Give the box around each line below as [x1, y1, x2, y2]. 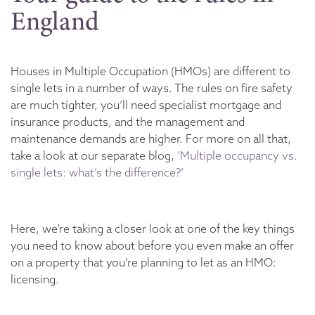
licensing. [11, 272, 59, 287]
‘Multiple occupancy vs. [177, 148, 297, 163]
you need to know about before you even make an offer [11, 238, 294, 253]
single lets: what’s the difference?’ [11, 165, 184, 180]
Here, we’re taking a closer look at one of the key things [11, 221, 295, 236]
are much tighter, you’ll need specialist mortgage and [11, 98, 281, 112]
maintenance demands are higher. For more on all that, [11, 131, 291, 146]
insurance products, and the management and [11, 115, 245, 129]
